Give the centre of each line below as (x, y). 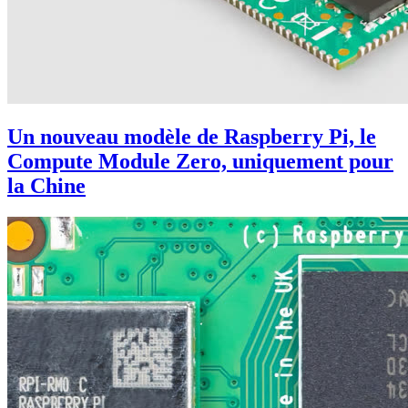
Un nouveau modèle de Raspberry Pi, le (192, 137)
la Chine (46, 186)
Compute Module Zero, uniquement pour (200, 162)
